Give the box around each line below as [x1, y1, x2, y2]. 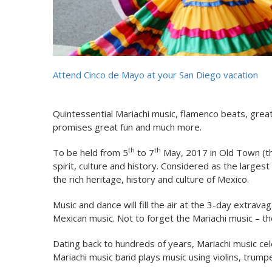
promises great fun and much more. [53, 120, 202, 133]
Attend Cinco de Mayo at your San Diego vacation [53, 68, 258, 81]
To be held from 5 [53, 146, 128, 158]
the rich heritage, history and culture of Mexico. [53, 172, 249, 185]
